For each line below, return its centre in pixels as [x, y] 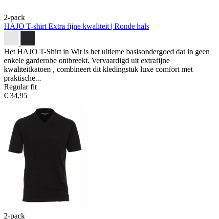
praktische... [22, 78]
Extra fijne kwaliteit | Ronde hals [99, 26]
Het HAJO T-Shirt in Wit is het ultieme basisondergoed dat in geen [107, 51]
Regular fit [20, 87]
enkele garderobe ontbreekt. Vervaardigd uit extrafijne [87, 60]
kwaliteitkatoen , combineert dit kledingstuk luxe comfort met [98, 69]
